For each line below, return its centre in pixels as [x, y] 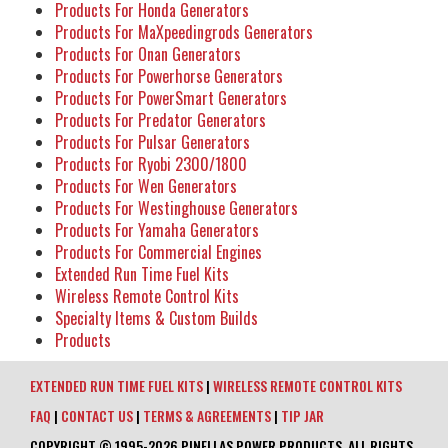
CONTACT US [97, 416]
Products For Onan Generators [148, 54]
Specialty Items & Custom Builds [156, 318]
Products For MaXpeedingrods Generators [184, 32]
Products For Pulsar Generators [152, 142]
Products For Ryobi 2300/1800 [151, 164]
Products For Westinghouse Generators [176, 208]
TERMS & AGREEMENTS [207, 416]
